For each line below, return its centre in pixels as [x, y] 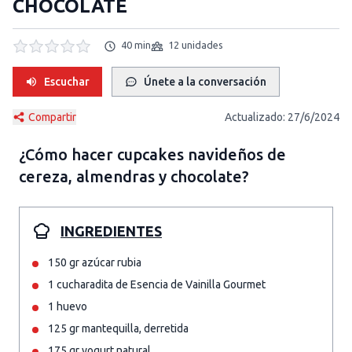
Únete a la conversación [205, 82]
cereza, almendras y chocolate [130, 176]
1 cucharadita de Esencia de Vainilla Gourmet [157, 284]
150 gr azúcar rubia [95, 262]
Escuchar [67, 82]
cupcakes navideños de [202, 154]
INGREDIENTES [111, 231]
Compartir [52, 117]
